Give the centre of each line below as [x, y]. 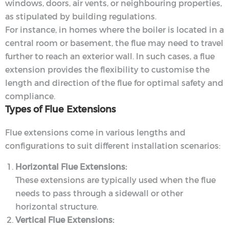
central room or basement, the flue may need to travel [114, 43]
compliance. [30, 96]
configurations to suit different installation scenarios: [113, 146]
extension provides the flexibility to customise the [107, 70]
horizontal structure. [57, 207]
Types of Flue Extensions [60, 109]
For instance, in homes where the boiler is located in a [114, 30]
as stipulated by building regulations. [81, 16]
